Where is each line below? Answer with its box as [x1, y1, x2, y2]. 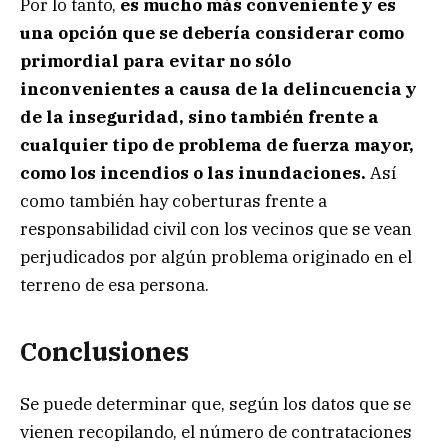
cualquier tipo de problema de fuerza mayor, [20, 133, 414, 156]
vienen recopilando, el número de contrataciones [20, 421, 412, 444]
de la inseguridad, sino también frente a [20, 105, 379, 128]
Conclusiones [20, 335, 189, 369]
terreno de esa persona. [20, 273, 209, 296]
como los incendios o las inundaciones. [20, 161, 366, 184]
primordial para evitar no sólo [20, 49, 291, 72]
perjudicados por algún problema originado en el [20, 245, 412, 268]
